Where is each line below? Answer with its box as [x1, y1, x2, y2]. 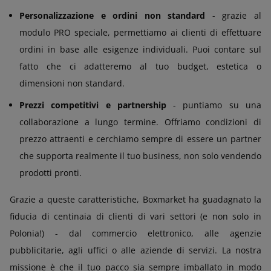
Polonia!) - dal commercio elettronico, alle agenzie [10, 227, 261, 239]
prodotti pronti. [19, 166, 82, 178]
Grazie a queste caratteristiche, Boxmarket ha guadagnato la [10, 193, 261, 205]
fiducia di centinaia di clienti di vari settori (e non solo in [10, 210, 261, 222]
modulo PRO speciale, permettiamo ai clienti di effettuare [19, 26, 261, 38]
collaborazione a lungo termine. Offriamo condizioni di [19, 116, 261, 128]
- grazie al [205, 9, 262, 21]
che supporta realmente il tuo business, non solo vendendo [19, 149, 261, 162]
